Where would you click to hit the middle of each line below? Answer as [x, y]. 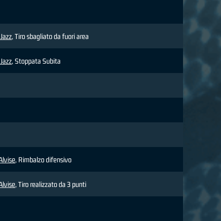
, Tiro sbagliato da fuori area [50, 37]
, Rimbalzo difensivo [43, 160]
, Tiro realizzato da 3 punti [51, 184]
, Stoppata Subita [36, 61]
